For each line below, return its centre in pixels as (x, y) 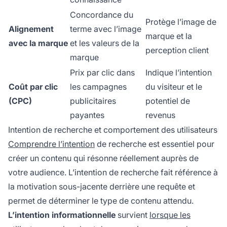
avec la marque (38, 43)
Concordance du (102, 15)
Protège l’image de (181, 22)
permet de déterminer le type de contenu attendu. (101, 201)
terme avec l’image (106, 29)
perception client (177, 50)
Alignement (31, 29)
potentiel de (168, 101)
